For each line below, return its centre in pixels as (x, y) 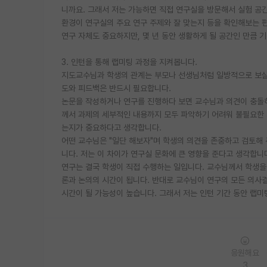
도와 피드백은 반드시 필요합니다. (116, 88)
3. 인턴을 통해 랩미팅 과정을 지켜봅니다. (129, 62)
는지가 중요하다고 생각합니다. (111, 127)
